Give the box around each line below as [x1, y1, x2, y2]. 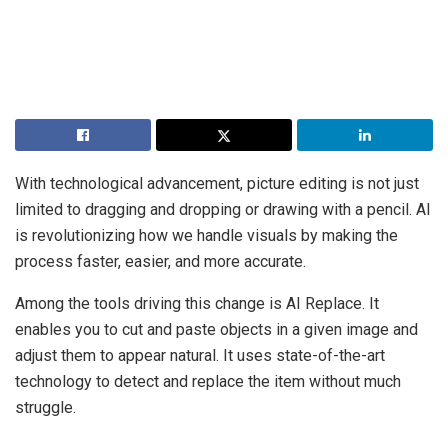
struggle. [15, 398, 76, 418]
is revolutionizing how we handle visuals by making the [15, 226, 398, 246]
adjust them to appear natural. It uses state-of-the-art [15, 346, 385, 366]
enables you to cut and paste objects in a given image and [15, 320, 418, 340]
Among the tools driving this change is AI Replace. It [15, 294, 379, 314]
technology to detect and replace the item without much [15, 372, 401, 392]
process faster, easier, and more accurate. [15, 252, 306, 272]
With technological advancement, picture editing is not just [15, 174, 419, 194]
